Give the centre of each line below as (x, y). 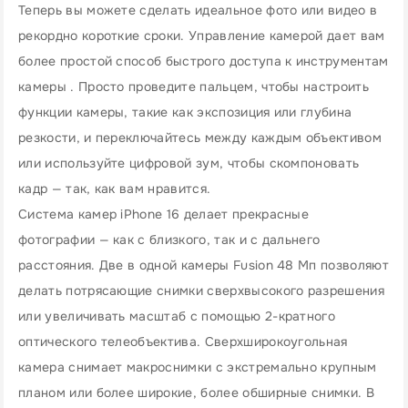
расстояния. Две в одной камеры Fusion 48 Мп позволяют (204, 265)
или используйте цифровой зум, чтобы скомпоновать (189, 163)
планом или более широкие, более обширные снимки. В (197, 393)
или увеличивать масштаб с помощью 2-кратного (177, 316)
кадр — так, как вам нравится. (115, 189)
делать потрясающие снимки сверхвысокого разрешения (202, 291)
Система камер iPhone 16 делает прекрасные (164, 214)
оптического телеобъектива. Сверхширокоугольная (183, 342)
